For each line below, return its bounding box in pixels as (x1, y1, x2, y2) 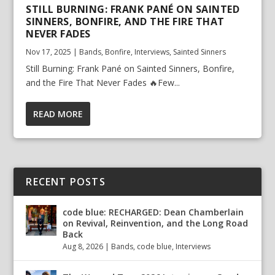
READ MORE (33, 107, 83, 120)
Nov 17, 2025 (26, 46, 72, 57)
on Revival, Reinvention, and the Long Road (63, 217, 249, 229)
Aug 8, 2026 (63, 241, 104, 252)
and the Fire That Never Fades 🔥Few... (26, 76, 180, 88)
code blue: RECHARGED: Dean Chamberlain (63, 206, 244, 218)
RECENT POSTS (26, 174, 106, 188)
